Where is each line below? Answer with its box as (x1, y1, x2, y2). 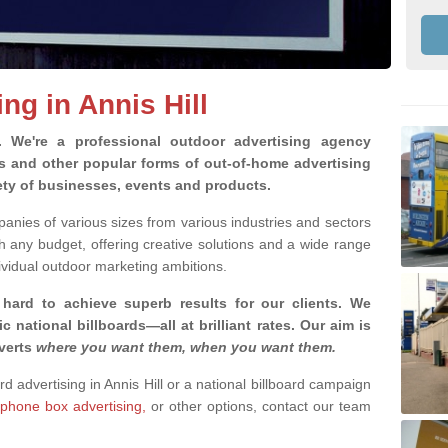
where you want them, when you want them (35, 339, 332, 355)
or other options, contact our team (145, 398, 371, 414)
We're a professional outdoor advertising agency (10, 133, 371, 149)
